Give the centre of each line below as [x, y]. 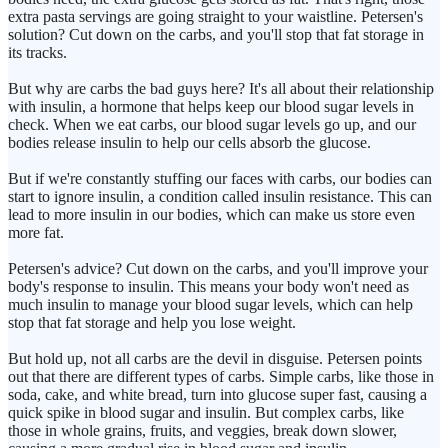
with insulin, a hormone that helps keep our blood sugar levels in [211, 107]
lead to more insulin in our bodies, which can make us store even [211, 215]
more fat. [36, 233]
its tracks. [37, 53]
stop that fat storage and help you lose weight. [152, 323]
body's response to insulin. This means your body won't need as [208, 287]
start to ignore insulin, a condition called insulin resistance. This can [220, 197]
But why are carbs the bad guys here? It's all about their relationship [221, 89]
